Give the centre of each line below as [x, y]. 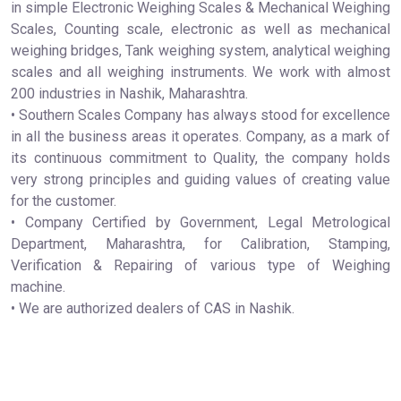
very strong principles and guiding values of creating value [200, 180]
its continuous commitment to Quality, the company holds [200, 158]
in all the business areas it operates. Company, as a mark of [200, 137]
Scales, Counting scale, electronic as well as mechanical [200, 30]
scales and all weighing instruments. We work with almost [200, 73]
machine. [38, 287]
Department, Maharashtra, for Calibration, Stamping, [200, 244]
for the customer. [64, 201]
